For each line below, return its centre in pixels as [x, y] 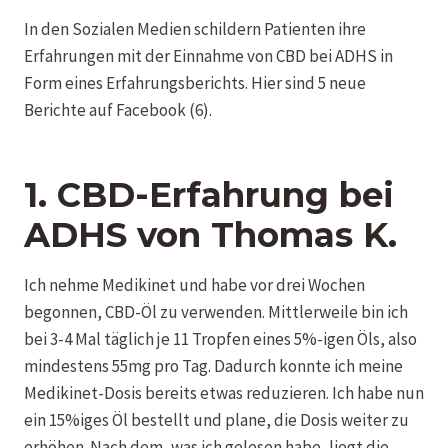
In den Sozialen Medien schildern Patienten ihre [195, 28]
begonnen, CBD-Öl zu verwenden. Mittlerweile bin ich [216, 311]
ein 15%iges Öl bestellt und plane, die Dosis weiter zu [216, 419]
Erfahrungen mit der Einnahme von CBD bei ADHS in [208, 55]
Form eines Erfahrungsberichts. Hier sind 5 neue [195, 82]
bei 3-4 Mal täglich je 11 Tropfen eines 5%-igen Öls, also [220, 338]
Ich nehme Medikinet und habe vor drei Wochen [194, 284]
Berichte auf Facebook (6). [118, 109]
